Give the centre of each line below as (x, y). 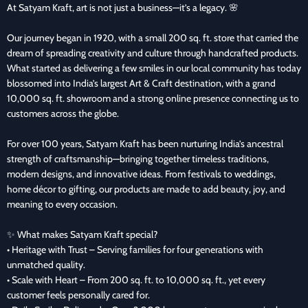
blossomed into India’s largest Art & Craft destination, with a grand (141, 84)
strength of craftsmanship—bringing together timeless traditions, (138, 159)
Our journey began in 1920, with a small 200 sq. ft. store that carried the (153, 38)
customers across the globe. (63, 114)
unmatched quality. (46, 265)
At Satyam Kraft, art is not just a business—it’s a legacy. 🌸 (123, 8)
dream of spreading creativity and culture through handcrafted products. (153, 53)
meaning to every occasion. (62, 205)
